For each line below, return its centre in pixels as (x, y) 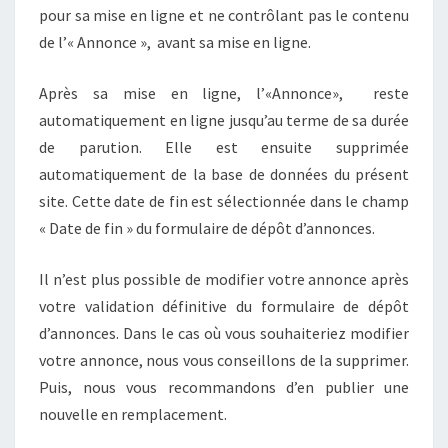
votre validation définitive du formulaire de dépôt (224, 305)
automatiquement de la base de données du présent (224, 173)
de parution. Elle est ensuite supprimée (224, 146)
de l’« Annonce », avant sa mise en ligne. (175, 41)
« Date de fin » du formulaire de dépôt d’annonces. (207, 227)
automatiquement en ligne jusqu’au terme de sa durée (224, 119)
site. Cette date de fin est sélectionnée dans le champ (224, 200)
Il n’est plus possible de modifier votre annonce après (224, 278)
